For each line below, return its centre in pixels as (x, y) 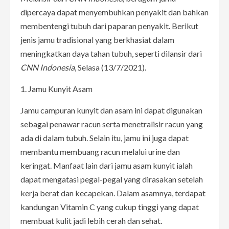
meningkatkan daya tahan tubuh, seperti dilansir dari (111, 53)
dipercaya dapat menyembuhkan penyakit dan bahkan (114, 12)
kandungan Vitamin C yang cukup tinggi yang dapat (110, 207)
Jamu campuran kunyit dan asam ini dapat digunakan (111, 110)
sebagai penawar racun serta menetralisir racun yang (112, 124)
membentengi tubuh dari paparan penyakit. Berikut (109, 26)
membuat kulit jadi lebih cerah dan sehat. (91, 220)
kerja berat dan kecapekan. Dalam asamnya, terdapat (113, 193)
